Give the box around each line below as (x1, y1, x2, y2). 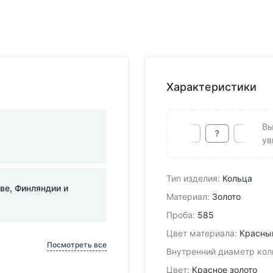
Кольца (222, 172, 252, 183)
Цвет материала (166, 227, 235, 238)
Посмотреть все (47, 239, 107, 249)
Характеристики (166, 80, 257, 93)
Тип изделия (166, 172, 218, 183)
